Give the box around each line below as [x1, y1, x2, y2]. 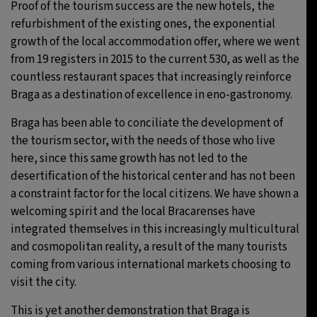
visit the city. [11, 273, 76, 291]
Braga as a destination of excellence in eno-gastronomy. [11, 86, 292, 103]
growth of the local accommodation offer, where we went [11, 33, 300, 50]
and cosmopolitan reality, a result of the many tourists [11, 238, 287, 255]
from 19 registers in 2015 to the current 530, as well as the [11, 50, 299, 68]
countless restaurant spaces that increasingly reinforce [11, 68, 292, 86]
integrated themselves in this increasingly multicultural [11, 220, 299, 238]
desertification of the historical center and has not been [11, 167, 295, 185]
